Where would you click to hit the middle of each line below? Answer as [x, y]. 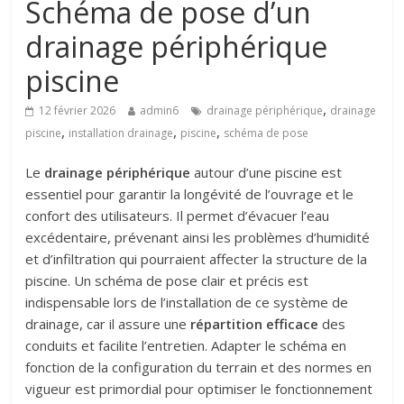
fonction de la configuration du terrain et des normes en [199, 367]
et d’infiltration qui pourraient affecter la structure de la [197, 258]
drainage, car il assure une [108, 323]
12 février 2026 [78, 110]
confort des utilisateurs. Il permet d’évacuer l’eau [178, 215]
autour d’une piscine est [266, 172]
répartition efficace [255, 323]
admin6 [160, 110]
